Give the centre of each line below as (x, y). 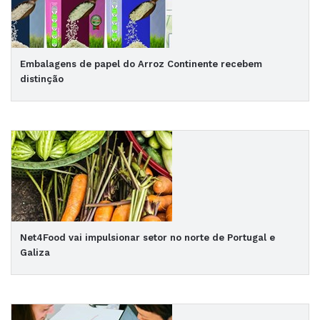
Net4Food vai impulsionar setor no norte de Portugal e (147, 237)
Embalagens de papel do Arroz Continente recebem (141, 64)
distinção (42, 79)
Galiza (35, 252)
